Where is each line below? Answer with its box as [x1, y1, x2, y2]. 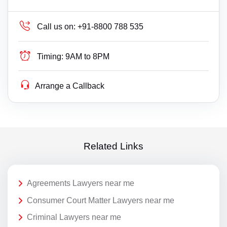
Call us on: [37, 22, 76, 31]
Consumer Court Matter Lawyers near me [27, 196, 174, 205]
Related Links [84, 140, 143, 152]
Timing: [37, 52, 64, 61]
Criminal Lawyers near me [27, 213, 121, 222]
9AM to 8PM [65, 52, 110, 61]
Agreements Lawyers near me [27, 179, 134, 188]
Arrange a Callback [35, 82, 105, 91]
